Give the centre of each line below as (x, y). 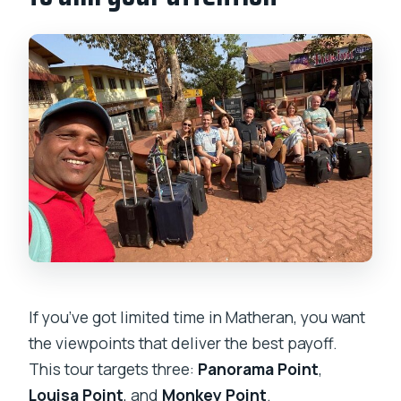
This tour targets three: (114, 368)
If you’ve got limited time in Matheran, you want (197, 316)
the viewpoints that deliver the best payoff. (183, 342)
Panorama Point (259, 368)
